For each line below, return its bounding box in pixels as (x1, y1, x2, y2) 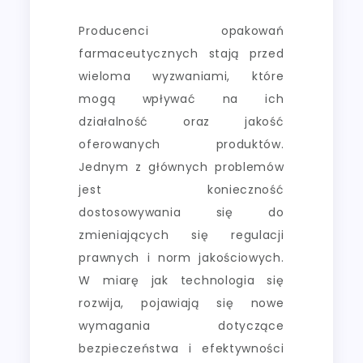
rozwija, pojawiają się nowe (79, 294, 284, 311)
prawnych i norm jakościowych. (79, 249, 284, 266)
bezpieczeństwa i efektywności (79, 340, 284, 357)
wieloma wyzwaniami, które (79, 67, 284, 84)
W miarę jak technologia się (79, 271, 284, 288)
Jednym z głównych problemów (79, 158, 284, 175)
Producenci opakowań (79, 22, 284, 39)
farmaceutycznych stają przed (79, 45, 284, 62)
